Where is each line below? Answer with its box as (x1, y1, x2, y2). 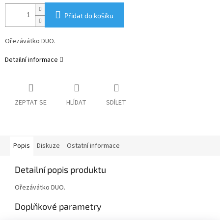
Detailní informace (5, 55, 58, 65)
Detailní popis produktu (15, 164, 106, 175)
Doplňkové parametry (15, 201, 102, 212)
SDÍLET (106, 98, 126, 108)
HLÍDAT (66, 98, 86, 108)
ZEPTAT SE (15, 98, 47, 108)
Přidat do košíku (64, 11, 113, 20)
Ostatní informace (67, 141, 120, 151)
